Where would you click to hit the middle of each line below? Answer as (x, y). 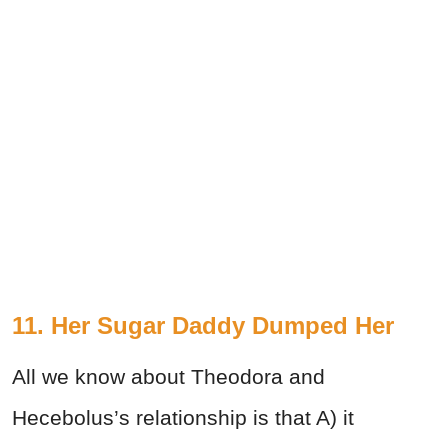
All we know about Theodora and (168, 377)
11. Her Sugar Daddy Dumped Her (203, 326)
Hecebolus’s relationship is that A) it (183, 418)
